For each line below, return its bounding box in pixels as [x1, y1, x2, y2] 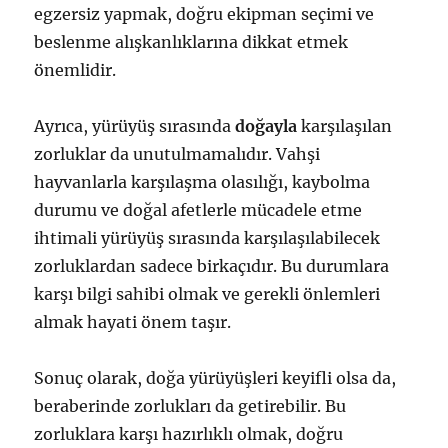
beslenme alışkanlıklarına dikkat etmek [34, 32, 349, 52]
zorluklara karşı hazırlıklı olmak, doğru [34, 424, 344, 444]
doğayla [235, 116, 298, 136]
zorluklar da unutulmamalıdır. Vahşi [34, 144, 321, 164]
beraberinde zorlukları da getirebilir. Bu [34, 396, 347, 416]
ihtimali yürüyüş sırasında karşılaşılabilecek [34, 228, 381, 248]
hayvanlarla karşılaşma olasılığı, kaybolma [34, 172, 371, 192]
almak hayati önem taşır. [34, 312, 232, 332]
